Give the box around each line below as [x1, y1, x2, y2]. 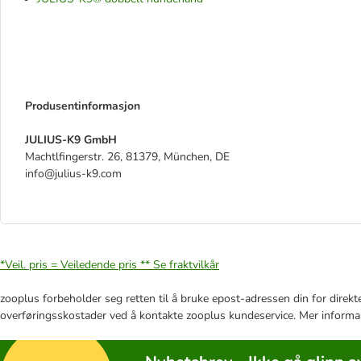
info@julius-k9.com [25, 166, 122, 181]
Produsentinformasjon [25, 98, 140, 114]
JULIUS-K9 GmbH [25, 132, 117, 147]
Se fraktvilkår [153, 257, 219, 272]
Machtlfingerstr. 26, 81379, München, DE [25, 149, 230, 164]
